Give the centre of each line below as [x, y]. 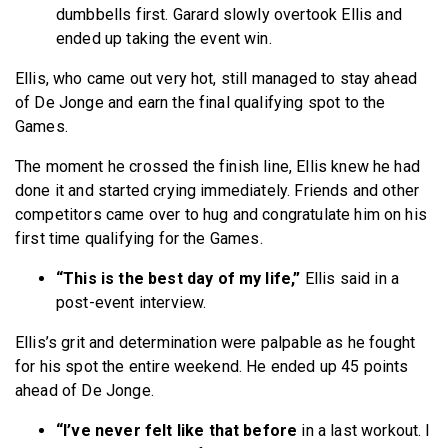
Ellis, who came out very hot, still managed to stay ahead [216, 78]
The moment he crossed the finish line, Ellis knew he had [217, 166]
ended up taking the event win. [166, 38]
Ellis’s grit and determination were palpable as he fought [215, 342]
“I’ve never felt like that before [177, 430]
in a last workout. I [364, 430]
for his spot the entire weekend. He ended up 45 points [212, 366]
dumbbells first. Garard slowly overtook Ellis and [229, 14]
